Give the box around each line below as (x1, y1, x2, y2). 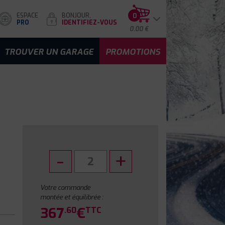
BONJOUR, (62, 11, 91, 20)
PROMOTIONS (105, 46, 160, 57)
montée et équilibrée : (40, 193, 104, 201)
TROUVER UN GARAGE (5, 46, 93, 57)
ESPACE (17, 11, 38, 20)
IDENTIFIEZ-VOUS (62, 18, 117, 27)
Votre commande (40, 183, 91, 192)
